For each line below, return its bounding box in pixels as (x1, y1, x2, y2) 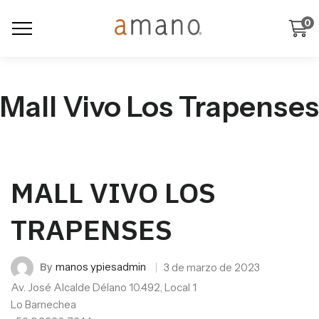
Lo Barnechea (11, 298, 76, 311)
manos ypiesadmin (56, 259, 146, 273)
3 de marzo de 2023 (164, 261, 260, 274)
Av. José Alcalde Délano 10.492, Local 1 (11, 281, 197, 294)
